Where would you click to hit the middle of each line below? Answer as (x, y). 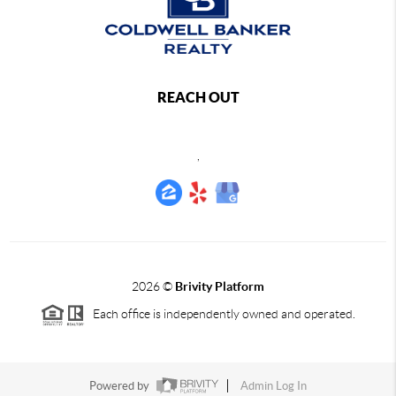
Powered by (121, 386)
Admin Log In (274, 386)
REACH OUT (198, 98)
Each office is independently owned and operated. (220, 314)
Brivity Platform (220, 287)
